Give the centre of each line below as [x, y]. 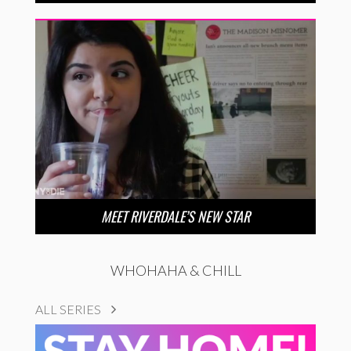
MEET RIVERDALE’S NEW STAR [175, 216]
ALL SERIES [69, 309]
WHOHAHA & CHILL [175, 270]
